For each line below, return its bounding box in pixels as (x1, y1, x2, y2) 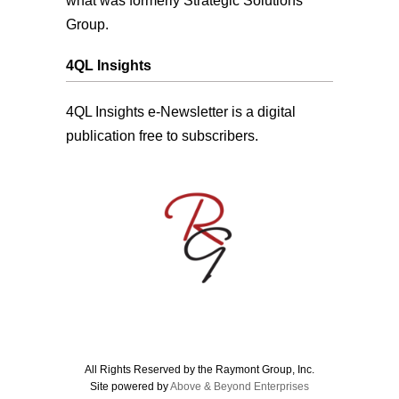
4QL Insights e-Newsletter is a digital (66, 103, 296, 119)
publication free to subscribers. (66, 127, 258, 143)
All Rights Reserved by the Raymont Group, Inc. (85, 362, 314, 376)
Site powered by (90, 379, 170, 393)
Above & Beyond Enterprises (170, 379, 309, 393)
